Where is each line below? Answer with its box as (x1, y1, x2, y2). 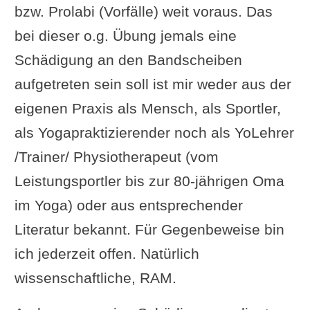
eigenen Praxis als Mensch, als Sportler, (14, 100, 281, 116)
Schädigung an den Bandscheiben (14, 51, 242, 68)
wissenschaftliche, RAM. (14, 269, 176, 286)
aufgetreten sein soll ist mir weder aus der (14, 75, 291, 92)
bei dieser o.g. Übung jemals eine (14, 27, 237, 44)
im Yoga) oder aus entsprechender (14, 197, 243, 213)
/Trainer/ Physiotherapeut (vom (14, 148, 219, 165)
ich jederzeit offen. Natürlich (14, 245, 199, 262)
